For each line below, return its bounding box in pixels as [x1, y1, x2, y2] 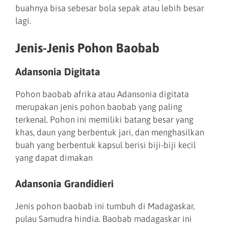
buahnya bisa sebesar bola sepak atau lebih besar [15, 3, 204, 13]
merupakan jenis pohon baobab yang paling [15, 102, 182, 112]
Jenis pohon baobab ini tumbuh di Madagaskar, [15, 201, 195, 211]
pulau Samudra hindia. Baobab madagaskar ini [15, 213, 192, 224]
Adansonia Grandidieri [15, 177, 113, 189]
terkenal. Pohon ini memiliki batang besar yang [15, 115, 193, 125]
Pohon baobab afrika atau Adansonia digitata [15, 89, 189, 100]
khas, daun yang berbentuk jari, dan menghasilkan [15, 127, 204, 138]
